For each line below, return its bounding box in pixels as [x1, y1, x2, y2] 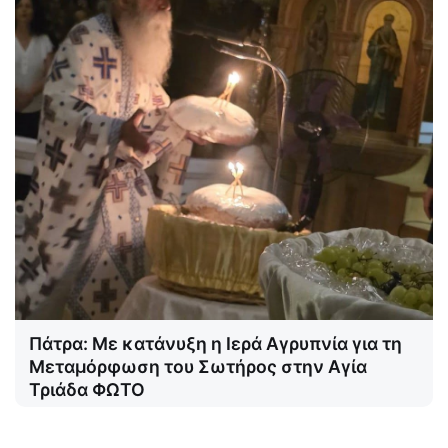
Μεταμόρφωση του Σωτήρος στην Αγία [29, 355, 367, 377]
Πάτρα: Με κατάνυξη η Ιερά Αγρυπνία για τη [29, 332, 402, 354]
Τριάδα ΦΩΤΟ [29, 378, 145, 400]
